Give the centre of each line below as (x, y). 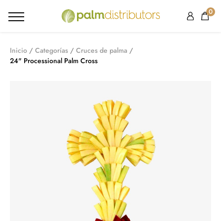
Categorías (52, 50)
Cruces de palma (102, 50)
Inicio (18, 50)
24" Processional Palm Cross (54, 61)
